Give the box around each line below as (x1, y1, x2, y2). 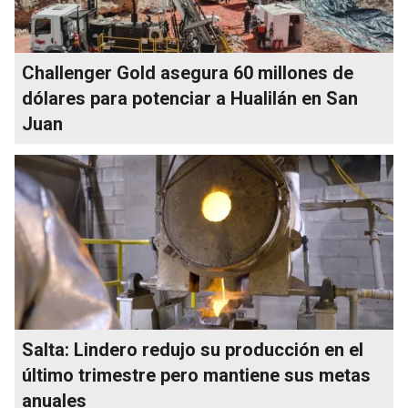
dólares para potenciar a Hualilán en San (22, 87, 358, 109)
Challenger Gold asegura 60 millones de (22, 61, 353, 84)
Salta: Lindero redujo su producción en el (22, 338, 363, 361)
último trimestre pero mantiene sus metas (22, 363, 371, 386)
